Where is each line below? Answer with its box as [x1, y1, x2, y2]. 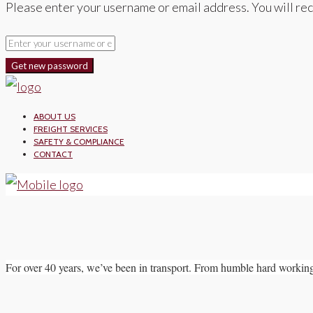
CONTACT [34, 149, 73, 159]
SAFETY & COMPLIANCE [34, 136, 124, 147]
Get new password [11, 60, 88, 71]
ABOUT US [34, 111, 75, 122]
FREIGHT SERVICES [34, 124, 108, 134]
